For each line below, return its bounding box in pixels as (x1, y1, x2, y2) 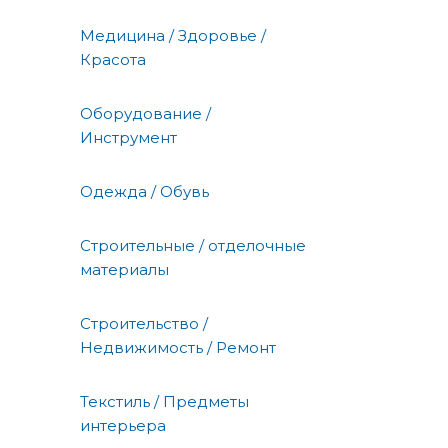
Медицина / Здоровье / (80, 26, 266, 46)
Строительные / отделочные (80, 236, 306, 256)
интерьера (80, 416, 166, 436)
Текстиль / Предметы (80, 392, 249, 412)
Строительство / (80, 314, 208, 334)
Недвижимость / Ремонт (80, 338, 276, 358)
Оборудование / (80, 104, 211, 124)
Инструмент (80, 128, 177, 148)
